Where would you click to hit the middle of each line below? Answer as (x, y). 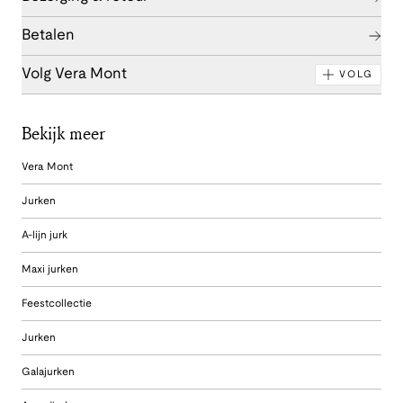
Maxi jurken (50, 269)
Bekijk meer (63, 132)
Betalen (48, 35)
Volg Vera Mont (74, 74)
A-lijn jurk (45, 235)
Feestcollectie (57, 303)
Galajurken (48, 372)
